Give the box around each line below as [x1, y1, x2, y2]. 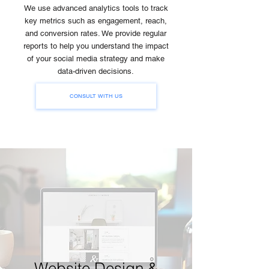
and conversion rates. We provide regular [25, 29, 166, 38]
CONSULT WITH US [70, 92, 122, 100]
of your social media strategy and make [27, 54, 165, 63]
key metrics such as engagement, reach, [25, 16, 167, 25]
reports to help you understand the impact [23, 41, 169, 50]
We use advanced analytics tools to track [23, 4, 168, 13]
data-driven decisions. [58, 67, 134, 76]
